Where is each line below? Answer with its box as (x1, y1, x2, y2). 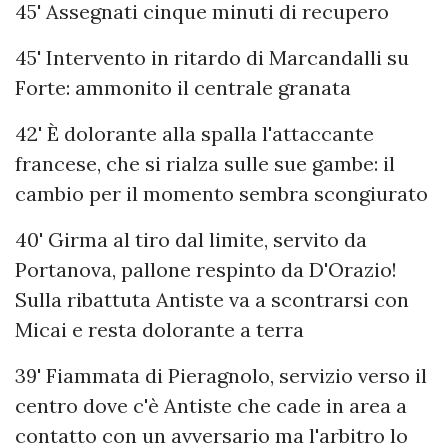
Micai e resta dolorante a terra (15, 317, 304, 343)
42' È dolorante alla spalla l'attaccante (15, 121, 374, 147)
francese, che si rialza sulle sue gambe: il (15, 151, 395, 177)
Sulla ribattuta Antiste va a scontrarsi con (15, 287, 409, 313)
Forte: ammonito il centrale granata (15, 75, 351, 101)
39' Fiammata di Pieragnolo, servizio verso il (15, 363, 427, 389)
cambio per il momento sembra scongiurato (15, 181, 428, 207)
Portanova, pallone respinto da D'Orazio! (15, 257, 397, 283)
